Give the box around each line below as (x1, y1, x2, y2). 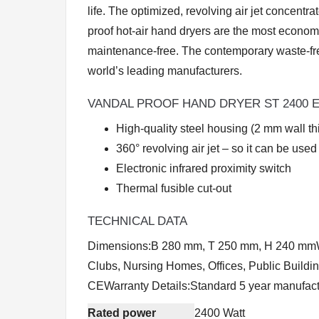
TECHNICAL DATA (88, 214, 187, 228)
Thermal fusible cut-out (116, 182, 231, 194)
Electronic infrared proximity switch (116, 162, 291, 174)
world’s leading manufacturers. (88, 65, 242, 77)
